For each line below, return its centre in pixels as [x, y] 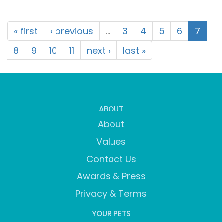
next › [99, 51]
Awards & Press [111, 176]
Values [111, 142]
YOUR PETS [111, 214]
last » [134, 51]
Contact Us [111, 159]
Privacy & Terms [111, 194]
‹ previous [72, 31]
